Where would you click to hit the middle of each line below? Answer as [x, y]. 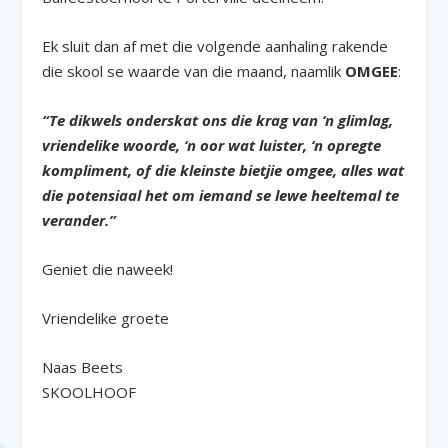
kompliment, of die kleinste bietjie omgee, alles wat [223, 169]
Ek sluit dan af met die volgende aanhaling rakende [215, 45]
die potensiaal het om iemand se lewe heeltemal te [221, 194]
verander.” [79, 219]
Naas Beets [83, 366]
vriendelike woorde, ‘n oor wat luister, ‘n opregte [212, 144]
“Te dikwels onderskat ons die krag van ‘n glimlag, [218, 119]
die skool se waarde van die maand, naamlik [194, 70]
